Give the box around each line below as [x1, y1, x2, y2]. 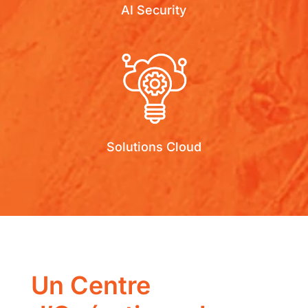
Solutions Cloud [106, 139, 201, 154]
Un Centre [30, 269, 151, 300]
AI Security [121, 2, 187, 17]
